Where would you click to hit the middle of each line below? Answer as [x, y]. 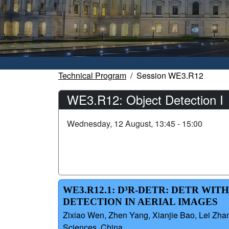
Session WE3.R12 [170, 76]
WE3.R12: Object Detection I [145, 100]
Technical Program [92, 76]
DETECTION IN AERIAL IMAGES [140, 202]
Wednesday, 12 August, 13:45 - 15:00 [135, 124]
